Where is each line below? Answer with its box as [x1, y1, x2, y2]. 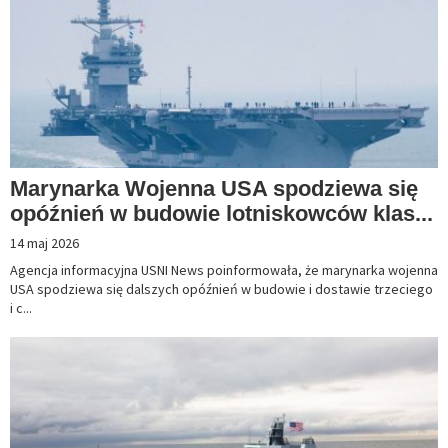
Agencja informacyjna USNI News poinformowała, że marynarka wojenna [10, 261, 438, 280]
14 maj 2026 [10, 234, 79, 253]
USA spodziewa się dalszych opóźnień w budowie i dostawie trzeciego [10, 280, 433, 299]
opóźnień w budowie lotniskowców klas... [10, 201, 433, 227]
